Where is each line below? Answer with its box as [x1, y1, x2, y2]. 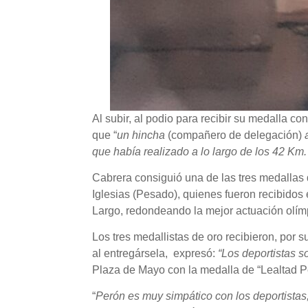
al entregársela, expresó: [92, 247, 219, 260]
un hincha [117, 129, 166, 142]
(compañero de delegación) [165, 129, 305, 142]
